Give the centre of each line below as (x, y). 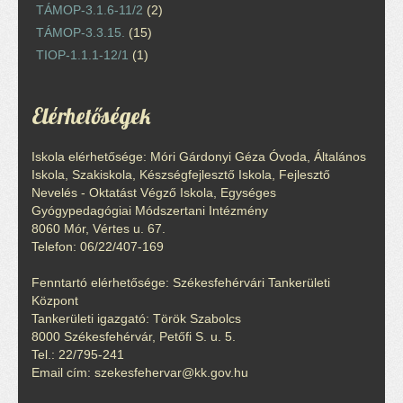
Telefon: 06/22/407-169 (98, 246)
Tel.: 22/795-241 (78, 354)
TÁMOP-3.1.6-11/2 (90, 9)
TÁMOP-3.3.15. (81, 32)
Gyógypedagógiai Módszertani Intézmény (150, 210)
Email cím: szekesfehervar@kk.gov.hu (140, 372)
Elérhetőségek (91, 115)
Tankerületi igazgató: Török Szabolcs (136, 318)
